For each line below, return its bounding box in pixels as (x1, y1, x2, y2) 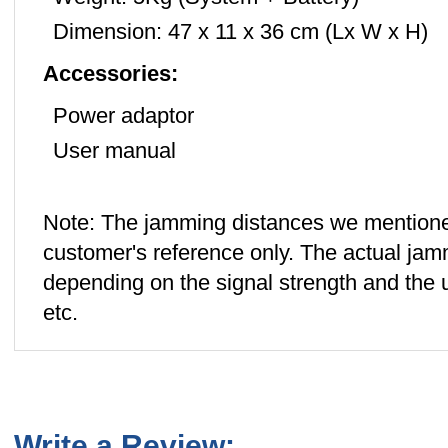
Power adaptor (53, 103, 194, 128)
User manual (53, 138, 176, 163)
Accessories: (43, 61, 178, 86)
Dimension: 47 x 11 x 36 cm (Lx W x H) (53, 19, 428, 44)
